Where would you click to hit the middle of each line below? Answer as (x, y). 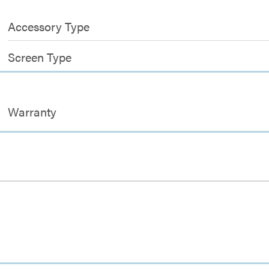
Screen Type (40, 57)
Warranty (32, 112)
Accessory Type (49, 26)
